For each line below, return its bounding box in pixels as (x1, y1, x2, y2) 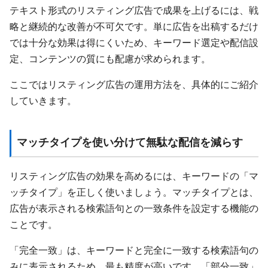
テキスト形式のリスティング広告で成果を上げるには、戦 (10, 4, 258, 16)
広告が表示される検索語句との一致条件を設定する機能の (10, 203, 258, 214)
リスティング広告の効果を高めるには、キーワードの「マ (10, 170, 258, 182)
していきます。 (10, 95, 77, 106)
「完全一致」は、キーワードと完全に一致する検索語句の (10, 245, 258, 256)
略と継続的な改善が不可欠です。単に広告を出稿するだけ (10, 20, 258, 32)
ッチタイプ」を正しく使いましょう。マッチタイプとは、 (10, 187, 258, 198)
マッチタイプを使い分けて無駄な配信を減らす (16, 136, 243, 148)
